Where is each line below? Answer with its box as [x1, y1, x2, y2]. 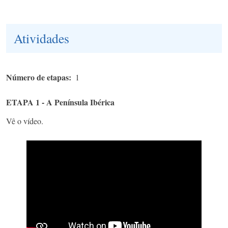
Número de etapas [6, 71, 69, 83]
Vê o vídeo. [6, 116, 43, 127]
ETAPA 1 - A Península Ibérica [6, 96, 115, 108]
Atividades [14, 30, 69, 47]
